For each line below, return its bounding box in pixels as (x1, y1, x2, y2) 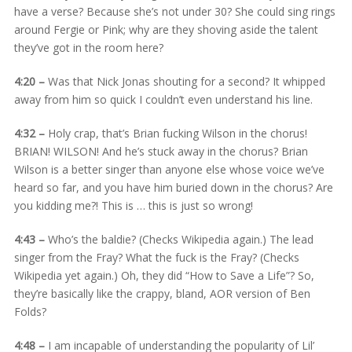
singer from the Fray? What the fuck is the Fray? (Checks (13, 249, 299, 265)
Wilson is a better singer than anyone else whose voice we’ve (13, 161, 324, 177)
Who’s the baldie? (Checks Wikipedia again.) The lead (44, 231, 313, 247)
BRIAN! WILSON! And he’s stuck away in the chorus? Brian (13, 143, 308, 159)
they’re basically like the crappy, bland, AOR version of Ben (13, 285, 310, 301)
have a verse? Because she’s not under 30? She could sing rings (13, 3, 335, 19)
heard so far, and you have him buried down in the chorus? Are (13, 179, 333, 195)
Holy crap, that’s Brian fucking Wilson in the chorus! (44, 125, 307, 141)
